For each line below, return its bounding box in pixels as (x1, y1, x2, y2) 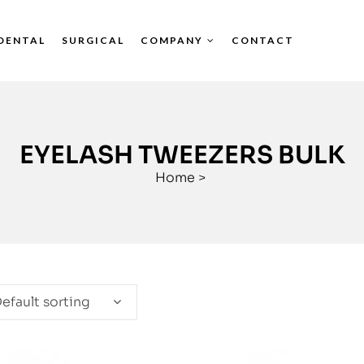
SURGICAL (62, 34, 125, 46)
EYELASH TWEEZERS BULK (19, 140, 345, 171)
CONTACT (232, 34, 295, 46)
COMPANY (141, 34, 204, 46)
